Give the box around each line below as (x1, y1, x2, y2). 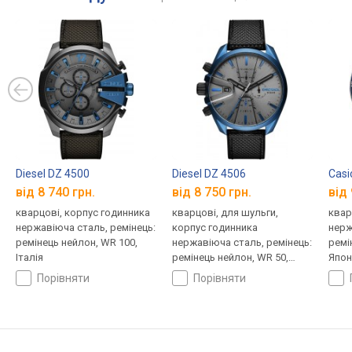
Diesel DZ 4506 (171, 167, 246, 181)
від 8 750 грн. (171, 185, 251, 200)
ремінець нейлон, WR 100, (16, 236, 137, 249)
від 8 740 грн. (16, 185, 95, 200)
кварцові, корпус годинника (16, 207, 150, 219)
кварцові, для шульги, (171, 207, 278, 219)
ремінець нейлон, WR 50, (171, 251, 288, 264)
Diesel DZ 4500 (16, 167, 90, 181)
